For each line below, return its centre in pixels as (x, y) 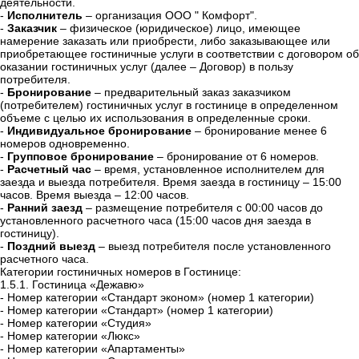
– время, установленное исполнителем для (208, 169)
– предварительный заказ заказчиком (191, 93)
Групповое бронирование (81, 157)
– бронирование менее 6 (259, 131)
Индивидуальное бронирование (99, 131)
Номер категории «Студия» (79, 323)
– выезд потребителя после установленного (213, 246)
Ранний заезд (45, 208)
